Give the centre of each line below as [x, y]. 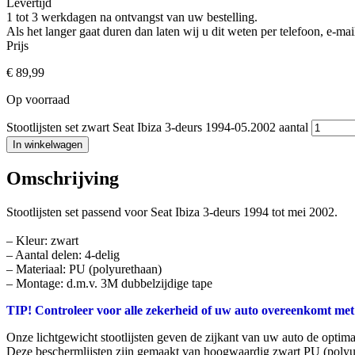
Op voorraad [38, 99]
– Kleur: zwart [42, 241]
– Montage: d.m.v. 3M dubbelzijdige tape [109, 284]
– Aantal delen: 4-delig [63, 255]
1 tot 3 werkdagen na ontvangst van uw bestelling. [132, 17]
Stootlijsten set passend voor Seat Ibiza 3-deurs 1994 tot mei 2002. [172, 212]
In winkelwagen [48, 144]
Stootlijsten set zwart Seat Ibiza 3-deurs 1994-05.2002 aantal [157, 127]
